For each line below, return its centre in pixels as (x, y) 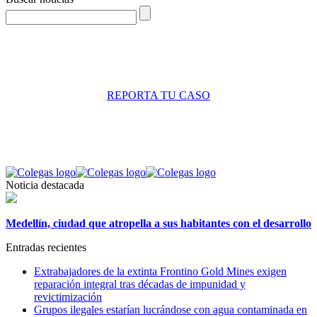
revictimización (68, 296)
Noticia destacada (45, 185)
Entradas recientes (46, 247)
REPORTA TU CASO (158, 95)
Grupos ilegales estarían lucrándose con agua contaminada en (171, 309)
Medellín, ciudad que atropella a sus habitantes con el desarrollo (158, 223)
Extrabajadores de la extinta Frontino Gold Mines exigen (160, 271)
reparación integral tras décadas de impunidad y (140, 284)
